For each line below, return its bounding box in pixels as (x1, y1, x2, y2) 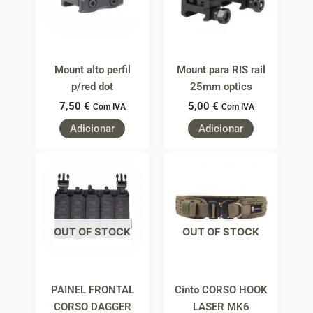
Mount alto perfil (54, 64, 131, 77)
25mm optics (189, 80, 252, 94)
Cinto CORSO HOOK (174, 283, 268, 296)
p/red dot (71, 80, 113, 94)
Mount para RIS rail (176, 64, 265, 77)
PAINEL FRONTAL (50, 283, 134, 296)
